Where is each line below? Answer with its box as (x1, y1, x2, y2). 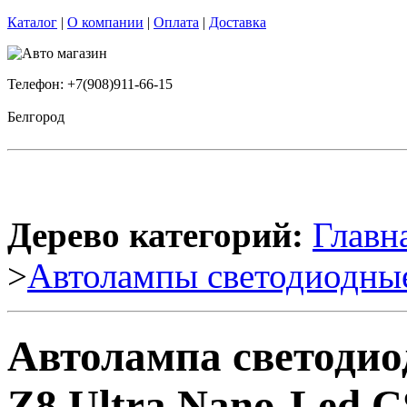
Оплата (154, 15, 199, 30)
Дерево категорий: (7, 215, 303, 254)
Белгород (7, 109, 65, 124)
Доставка (209, 15, 266, 30)
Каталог (7, 15, 57, 30)
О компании (67, 15, 144, 30)
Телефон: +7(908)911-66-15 (7, 76, 173, 92)
